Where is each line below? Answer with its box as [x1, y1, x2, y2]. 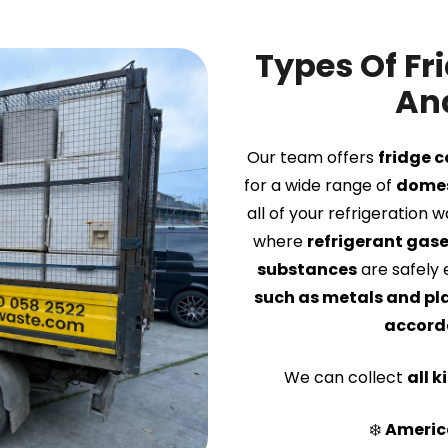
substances [256, 258, 357, 282]
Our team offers [246, 146, 378, 170]
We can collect [284, 366, 407, 390]
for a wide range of [243, 174, 396, 198]
